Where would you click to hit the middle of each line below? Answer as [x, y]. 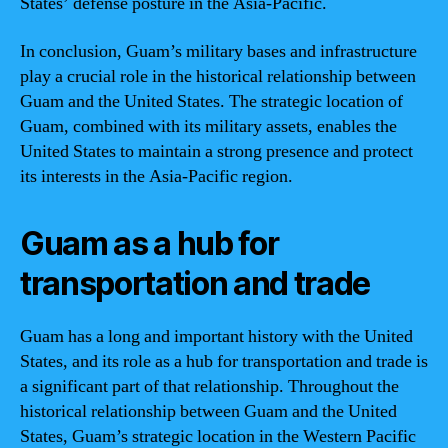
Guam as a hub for [149, 243]
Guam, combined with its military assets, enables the [208, 126]
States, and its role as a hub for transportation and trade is [224, 361]
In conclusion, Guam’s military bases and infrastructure [218, 51]
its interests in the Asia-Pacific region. [156, 176]
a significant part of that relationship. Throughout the [209, 386]
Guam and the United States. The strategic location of [211, 101]
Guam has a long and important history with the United [216, 336]
